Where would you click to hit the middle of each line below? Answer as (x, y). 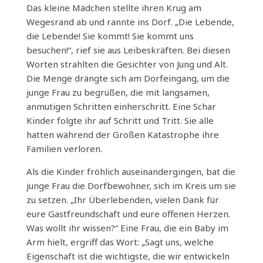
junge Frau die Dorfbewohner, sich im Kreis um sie (131, 186)
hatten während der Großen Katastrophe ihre (122, 134)
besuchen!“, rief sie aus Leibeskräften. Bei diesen (128, 50)
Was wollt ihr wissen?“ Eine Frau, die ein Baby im (127, 228)
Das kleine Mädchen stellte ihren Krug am (114, 8)
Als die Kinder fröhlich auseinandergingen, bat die (131, 171)
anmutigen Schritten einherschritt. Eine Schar (121, 106)
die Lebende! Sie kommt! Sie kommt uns (110, 36)
